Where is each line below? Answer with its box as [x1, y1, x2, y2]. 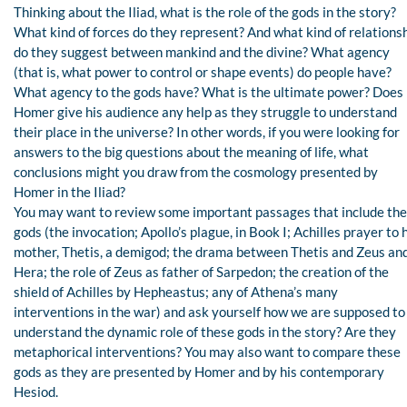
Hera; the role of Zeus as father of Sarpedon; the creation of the [14, 263, 389, 280]
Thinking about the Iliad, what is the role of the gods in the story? [14, 3, 396, 20]
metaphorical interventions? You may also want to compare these [14, 342, 401, 360]
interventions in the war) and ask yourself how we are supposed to [14, 303, 405, 320]
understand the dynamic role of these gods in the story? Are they [14, 323, 396, 340]
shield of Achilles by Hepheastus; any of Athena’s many [14, 283, 338, 300]
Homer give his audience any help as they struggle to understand [14, 103, 397, 120]
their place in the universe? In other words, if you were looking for [14, 123, 400, 140]
